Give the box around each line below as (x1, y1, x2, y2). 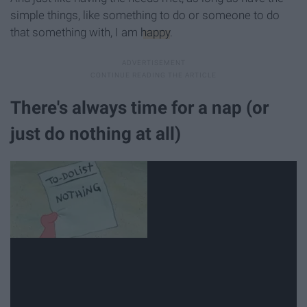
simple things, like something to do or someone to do (10, 8, 280, 22)
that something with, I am (10, 25, 140, 39)
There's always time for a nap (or (10, 97, 269, 118)
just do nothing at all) (10, 123, 181, 144)
